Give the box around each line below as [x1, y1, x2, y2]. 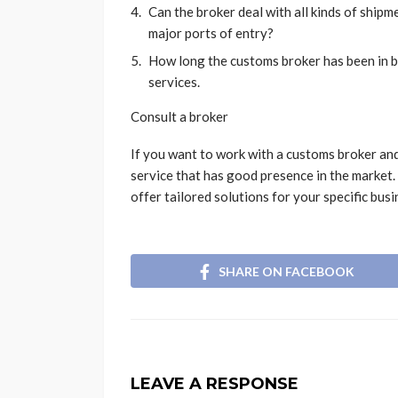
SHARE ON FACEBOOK [219, 263, 354, 279]
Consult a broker [131, 108, 231, 125]
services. [148, 74, 203, 91]
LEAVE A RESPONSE [131, 373, 298, 394]
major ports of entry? [148, 25, 274, 42]
